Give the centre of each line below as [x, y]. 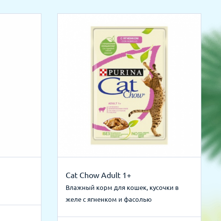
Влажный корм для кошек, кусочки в [122, 187]
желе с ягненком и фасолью [109, 199]
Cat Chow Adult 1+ [98, 175]
